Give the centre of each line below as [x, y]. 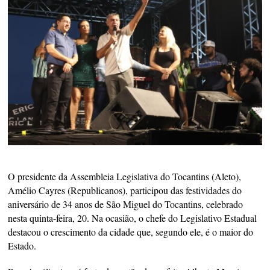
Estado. [22, 246]
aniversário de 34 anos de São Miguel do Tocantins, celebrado [126, 204]
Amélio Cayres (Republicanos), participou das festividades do [125, 190]
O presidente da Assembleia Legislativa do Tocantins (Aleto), [125, 177]
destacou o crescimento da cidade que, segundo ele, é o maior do [131, 232]
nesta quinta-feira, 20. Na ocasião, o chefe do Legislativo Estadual [133, 218]
